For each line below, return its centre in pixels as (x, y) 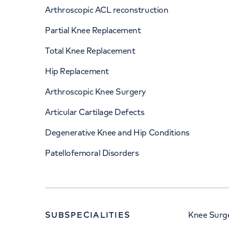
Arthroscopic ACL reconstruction (107, 10)
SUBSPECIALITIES (88, 215)
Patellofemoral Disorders (92, 153)
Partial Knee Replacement (93, 30)
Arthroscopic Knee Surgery (96, 91)
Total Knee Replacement (90, 51)
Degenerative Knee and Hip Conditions (117, 132)
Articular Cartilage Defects (95, 112)
